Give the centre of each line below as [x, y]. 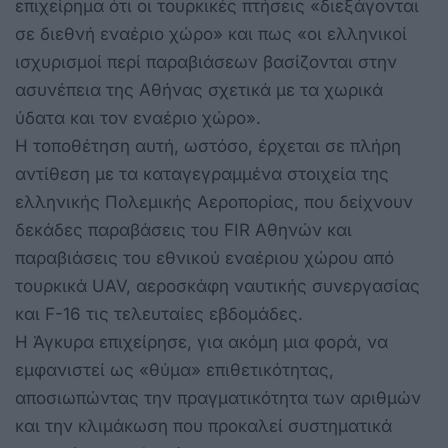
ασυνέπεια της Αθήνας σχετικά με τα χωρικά [199, 89]
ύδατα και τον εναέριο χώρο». [138, 117]
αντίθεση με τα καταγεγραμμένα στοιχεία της [202, 173]
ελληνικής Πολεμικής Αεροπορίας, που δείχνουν [214, 201]
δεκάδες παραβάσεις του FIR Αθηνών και [183, 229]
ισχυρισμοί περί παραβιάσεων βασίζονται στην [206, 61]
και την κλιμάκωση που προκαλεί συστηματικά [203, 425]
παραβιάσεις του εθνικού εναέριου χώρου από [204, 257]
